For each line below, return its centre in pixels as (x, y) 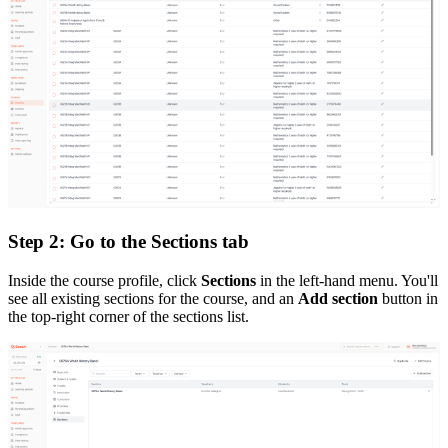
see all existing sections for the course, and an (153, 298)
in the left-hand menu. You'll (347, 280)
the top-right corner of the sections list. (128, 316)
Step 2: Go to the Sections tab (128, 242)
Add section (338, 298)
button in (408, 298)
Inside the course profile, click (104, 280)
